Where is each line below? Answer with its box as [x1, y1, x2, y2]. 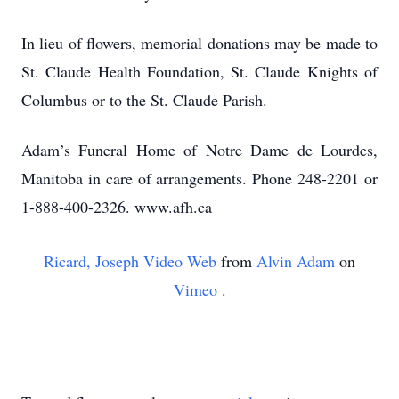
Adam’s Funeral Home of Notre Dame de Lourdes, [21, 139, 378, 160]
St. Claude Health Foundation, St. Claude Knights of [21, 61, 378, 82]
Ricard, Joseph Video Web [44, 250, 221, 272]
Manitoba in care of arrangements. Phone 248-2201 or [21, 167, 378, 189]
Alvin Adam [256, 250, 339, 272]
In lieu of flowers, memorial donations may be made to [21, 32, 378, 53]
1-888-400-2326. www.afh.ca [21, 196, 212, 217]
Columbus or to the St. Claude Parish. [21, 89, 267, 110]
